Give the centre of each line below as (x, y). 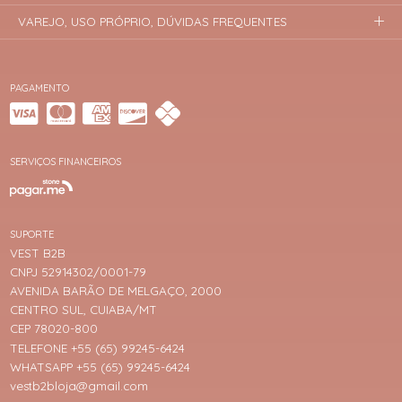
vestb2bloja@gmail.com (79, 385)
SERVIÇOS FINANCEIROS (66, 161)
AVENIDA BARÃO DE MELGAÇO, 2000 (116, 291)
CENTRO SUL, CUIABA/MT (84, 310)
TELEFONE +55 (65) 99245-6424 (98, 348)
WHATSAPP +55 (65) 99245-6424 (100, 367)
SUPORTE (32, 235)
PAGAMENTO (40, 88)
